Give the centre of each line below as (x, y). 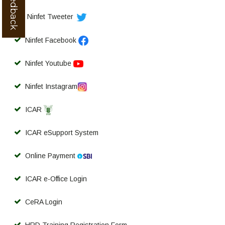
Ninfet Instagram (51, 86)
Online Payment (51, 155)
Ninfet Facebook (52, 40)
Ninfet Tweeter (51, 17)
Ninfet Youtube (49, 63)
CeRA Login (44, 202)
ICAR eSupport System (62, 132)
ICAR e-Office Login (56, 179)
